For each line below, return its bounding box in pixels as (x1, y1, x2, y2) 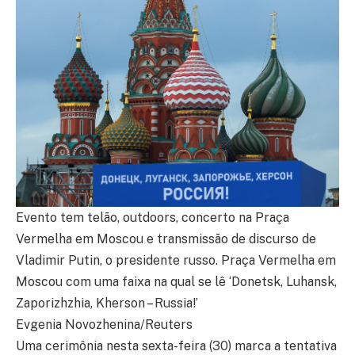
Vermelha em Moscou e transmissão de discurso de (16, 231, 316, 246)
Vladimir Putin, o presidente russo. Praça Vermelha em (16, 253, 336, 268)
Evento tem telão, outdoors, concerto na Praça (16, 210, 289, 225)
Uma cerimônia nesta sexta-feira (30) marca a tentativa (16, 338, 337, 353)
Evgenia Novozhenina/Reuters (16, 317, 193, 332)
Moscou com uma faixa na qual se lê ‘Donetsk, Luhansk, (16, 274, 337, 289)
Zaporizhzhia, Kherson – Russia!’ (16, 296, 198, 311)
